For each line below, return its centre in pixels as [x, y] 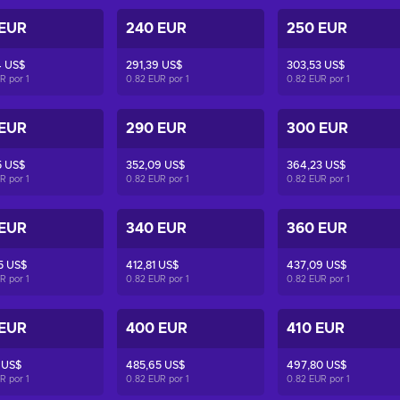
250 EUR [317, 29]
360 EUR [317, 229]
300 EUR [318, 129]
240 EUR [157, 29]
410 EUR [316, 329]
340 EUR [157, 229]
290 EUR [157, 129]
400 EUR [157, 329]
